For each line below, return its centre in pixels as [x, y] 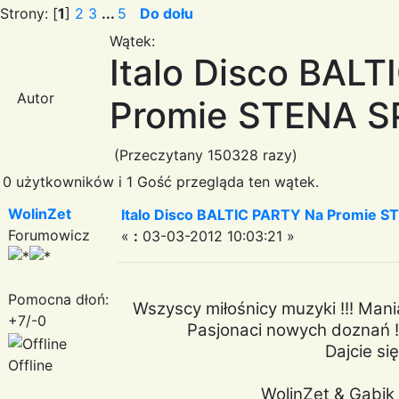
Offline [30, 365]
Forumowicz [49, 235]
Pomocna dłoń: [58, 299]
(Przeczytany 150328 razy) [204, 155]
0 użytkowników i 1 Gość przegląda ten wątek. [161, 181]
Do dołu [167, 13]
